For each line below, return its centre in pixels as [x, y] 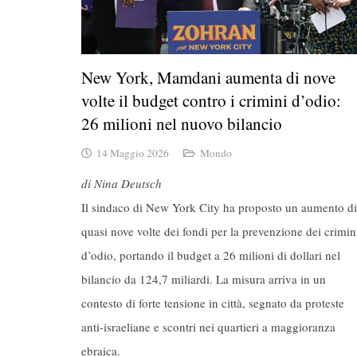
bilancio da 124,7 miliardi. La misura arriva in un [204, 279]
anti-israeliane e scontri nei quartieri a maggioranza [208, 326]
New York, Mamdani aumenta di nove [208, 77]
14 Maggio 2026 [133, 153]
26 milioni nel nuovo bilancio [182, 123]
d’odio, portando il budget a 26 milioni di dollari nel [211, 255]
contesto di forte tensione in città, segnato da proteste [213, 302]
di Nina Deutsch [122, 183]
